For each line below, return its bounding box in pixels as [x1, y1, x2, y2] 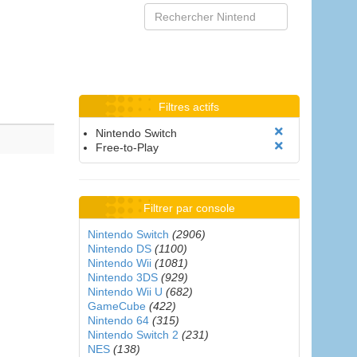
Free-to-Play [95, 141, 159, 154]
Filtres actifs [159, 100, 220, 113]
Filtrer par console [143, 202, 235, 214]
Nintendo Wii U [87, 285, 163, 298]
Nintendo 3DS [87, 271, 158, 284]
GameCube [87, 300, 146, 312]
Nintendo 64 [87, 314, 149, 327]
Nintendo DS [87, 242, 151, 255]
